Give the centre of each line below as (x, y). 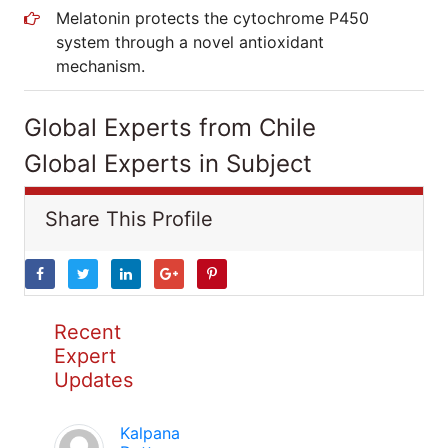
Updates (93, 380)
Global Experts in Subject (168, 163)
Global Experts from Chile (170, 127)
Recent (87, 332)
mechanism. (100, 66)
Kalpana (150, 433)
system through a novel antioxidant (190, 42)
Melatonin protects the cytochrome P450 (212, 18)
